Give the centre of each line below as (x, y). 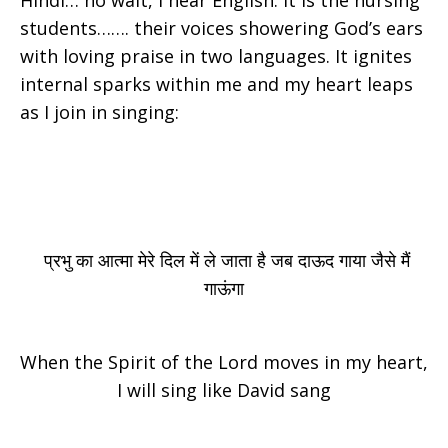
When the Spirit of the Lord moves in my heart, (224, 362)
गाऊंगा (224, 288)
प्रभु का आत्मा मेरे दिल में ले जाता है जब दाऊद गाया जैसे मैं (226, 260)
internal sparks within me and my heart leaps (216, 84)
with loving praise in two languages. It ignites (216, 56)
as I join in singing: (99, 112)
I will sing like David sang (224, 390)
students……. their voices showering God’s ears (221, 28)
